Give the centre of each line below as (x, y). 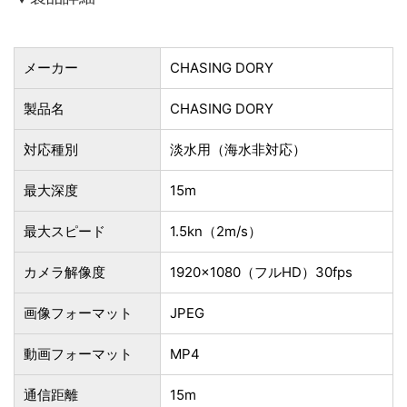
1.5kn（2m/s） (216, 231)
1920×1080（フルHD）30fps (261, 272)
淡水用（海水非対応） (238, 149)
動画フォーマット (78, 353)
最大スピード (65, 231)
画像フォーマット (78, 313)
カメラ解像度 (65, 272)
